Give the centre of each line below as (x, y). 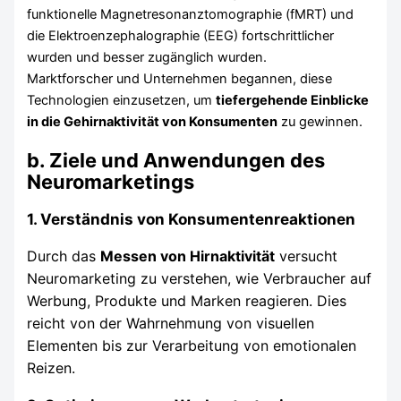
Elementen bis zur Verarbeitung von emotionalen (192, 345)
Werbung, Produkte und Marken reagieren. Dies (187, 300)
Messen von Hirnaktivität (188, 256)
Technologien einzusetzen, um (122, 101)
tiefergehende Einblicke (293, 101)
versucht (307, 256)
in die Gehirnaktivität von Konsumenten (153, 122)
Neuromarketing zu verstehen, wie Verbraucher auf (200, 278)
